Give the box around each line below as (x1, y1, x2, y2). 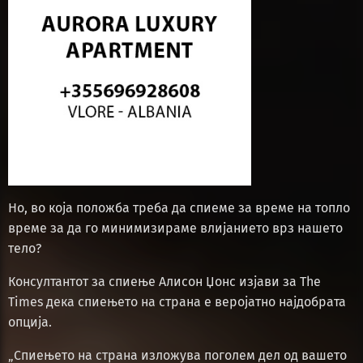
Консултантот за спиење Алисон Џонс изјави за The (8, 273, 321, 289)
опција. (8, 314, 52, 330)
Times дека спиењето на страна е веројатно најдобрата (8, 293, 346, 310)
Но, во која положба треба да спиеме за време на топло (8, 199, 350, 216)
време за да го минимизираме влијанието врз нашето (8, 220, 343, 236)
